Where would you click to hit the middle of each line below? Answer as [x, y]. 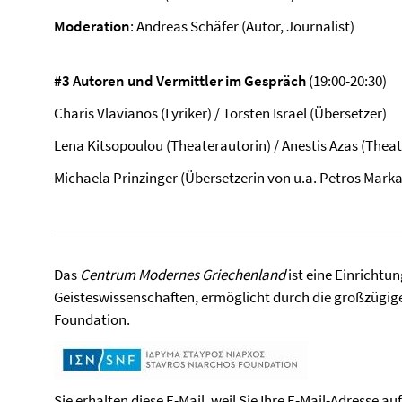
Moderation [92, 26]
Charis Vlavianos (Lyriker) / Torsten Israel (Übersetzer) [220, 113]
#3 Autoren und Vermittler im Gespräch [181, 81]
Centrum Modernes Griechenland [183, 275]
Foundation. [92, 319]
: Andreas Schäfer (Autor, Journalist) [242, 26]
